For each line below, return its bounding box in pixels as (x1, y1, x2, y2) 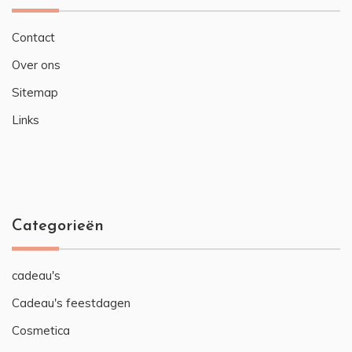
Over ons (12, 57, 60, 73)
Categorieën (12, 218, 104, 235)
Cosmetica (12, 323, 70, 339)
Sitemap (12, 85, 58, 101)
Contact (12, 30, 55, 46)
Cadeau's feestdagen (12, 295, 130, 311)
